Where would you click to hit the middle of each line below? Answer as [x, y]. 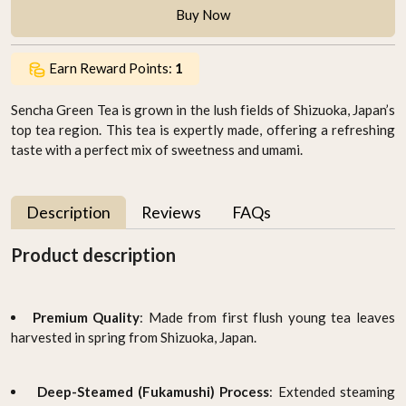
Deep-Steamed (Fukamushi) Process [153, 391]
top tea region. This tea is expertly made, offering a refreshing [203, 129]
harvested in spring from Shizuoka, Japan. [134, 337]
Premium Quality [86, 317]
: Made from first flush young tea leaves [268, 317]
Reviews [171, 212]
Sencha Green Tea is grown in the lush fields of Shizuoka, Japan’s [203, 109]
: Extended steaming [333, 391]
